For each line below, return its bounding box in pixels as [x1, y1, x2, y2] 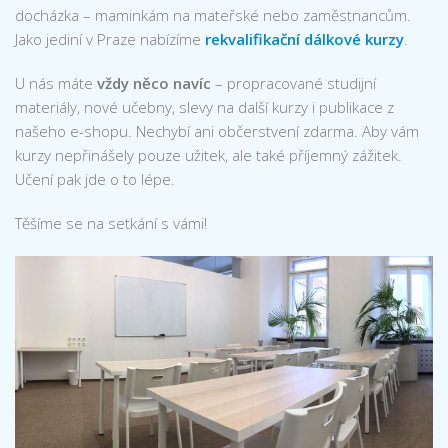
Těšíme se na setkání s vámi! [15, 213, 207, 233]
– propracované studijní [211, 73, 376, 93]
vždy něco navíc [97, 73, 211, 93]
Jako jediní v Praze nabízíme [15, 29, 205, 49]
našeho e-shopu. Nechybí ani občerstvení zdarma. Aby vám [15, 121, 419, 141]
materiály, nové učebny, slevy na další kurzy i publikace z [15, 97, 394, 117]
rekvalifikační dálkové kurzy [205, 29, 404, 49]
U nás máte [15, 73, 97, 93]
